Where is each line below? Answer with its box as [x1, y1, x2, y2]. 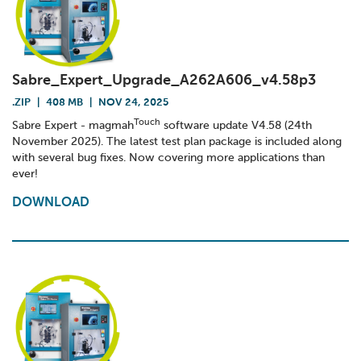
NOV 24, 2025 [98, 98, 168, 108]
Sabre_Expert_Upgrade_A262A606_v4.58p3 [12, 73, 316, 88]
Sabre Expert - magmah [12, 120, 134, 131]
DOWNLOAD [12, 197, 89, 210]
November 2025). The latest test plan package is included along [12, 136, 342, 147]
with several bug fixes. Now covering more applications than [12, 152, 325, 164]
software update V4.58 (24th [160, 120, 312, 131]
